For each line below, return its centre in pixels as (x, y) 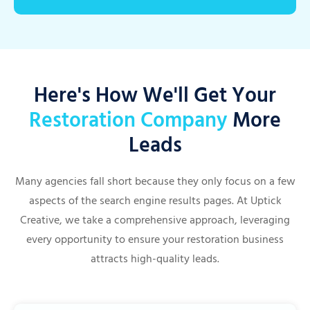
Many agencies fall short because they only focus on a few (155, 182)
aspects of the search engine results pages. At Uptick (155, 201)
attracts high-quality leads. (155, 259)
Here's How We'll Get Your (155, 96)
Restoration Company (131, 121)
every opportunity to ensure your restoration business (155, 240)
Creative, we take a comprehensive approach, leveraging (155, 220)
